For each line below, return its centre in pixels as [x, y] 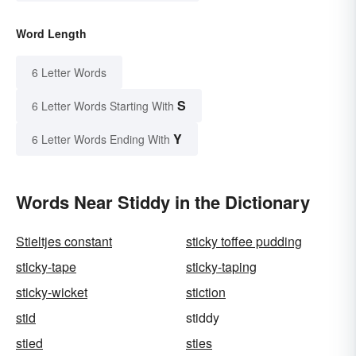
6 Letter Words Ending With [101, 139]
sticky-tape [46, 266]
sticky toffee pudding [244, 241]
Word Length [51, 33]
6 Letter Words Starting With [103, 105]
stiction [206, 292]
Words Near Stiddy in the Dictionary [163, 201]
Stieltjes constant [64, 241]
